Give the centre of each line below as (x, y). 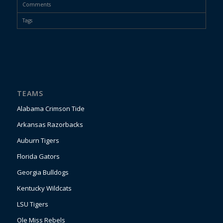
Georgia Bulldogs (43, 172)
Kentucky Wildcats (44, 188)
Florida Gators (38, 157)
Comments (36, 5)
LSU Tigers (32, 204)
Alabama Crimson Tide (51, 109)
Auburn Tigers (38, 141)
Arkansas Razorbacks (50, 125)
